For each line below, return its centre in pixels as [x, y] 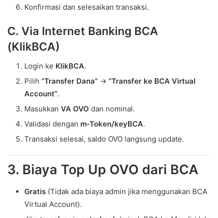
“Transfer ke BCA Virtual [152, 81]
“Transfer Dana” [70, 81]
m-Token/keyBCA [112, 124]
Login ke [40, 66]
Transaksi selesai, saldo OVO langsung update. [104, 139]
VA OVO [75, 109]
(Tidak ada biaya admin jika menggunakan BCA [127, 191]
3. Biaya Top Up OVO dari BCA [103, 170]
